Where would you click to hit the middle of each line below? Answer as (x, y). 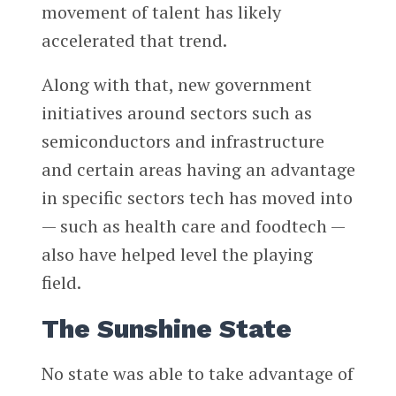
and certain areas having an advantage (198, 170)
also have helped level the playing (177, 255)
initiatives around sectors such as (176, 113)
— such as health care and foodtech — (193, 226)
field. (61, 283)
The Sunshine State (166, 329)
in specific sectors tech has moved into (197, 198)
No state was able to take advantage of (197, 374)
